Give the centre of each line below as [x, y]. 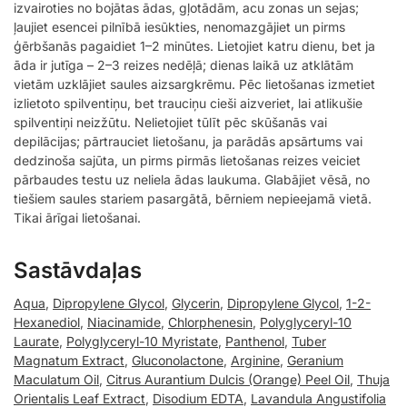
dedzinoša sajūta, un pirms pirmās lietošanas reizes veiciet [187, 160]
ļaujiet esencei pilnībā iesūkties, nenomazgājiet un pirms [179, 26]
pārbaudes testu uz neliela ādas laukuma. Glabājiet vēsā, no [192, 179]
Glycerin [196, 303]
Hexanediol [47, 322]
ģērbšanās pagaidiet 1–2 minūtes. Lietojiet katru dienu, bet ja [194, 45]
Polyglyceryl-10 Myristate [142, 341]
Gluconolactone [178, 360]
